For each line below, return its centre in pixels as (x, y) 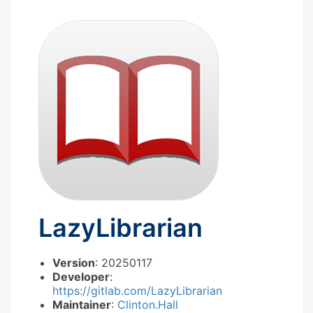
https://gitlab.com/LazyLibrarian (137, 290)
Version (74, 262)
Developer (81, 276)
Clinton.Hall (148, 304)
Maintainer (82, 304)
